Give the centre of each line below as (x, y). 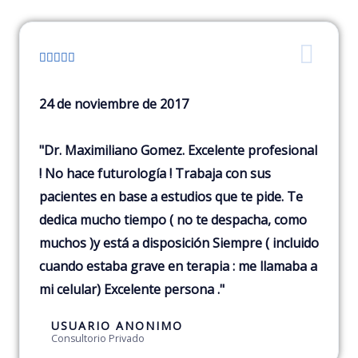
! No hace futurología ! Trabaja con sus (155, 174)
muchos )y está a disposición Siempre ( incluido (179, 243)
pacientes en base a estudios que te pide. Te (171, 197)
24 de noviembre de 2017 (114, 104)
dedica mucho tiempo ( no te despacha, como (173, 220)
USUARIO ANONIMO (117, 326)
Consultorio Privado (98, 339)
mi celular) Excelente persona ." (132, 290)
